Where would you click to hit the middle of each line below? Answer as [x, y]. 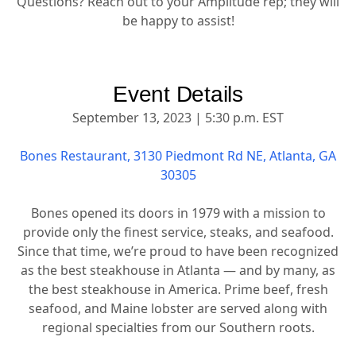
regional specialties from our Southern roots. [178, 327]
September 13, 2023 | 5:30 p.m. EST [178, 118]
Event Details [178, 94]
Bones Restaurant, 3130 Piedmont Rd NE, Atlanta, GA [178, 156]
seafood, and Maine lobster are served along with [178, 308]
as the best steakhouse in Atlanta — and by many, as [178, 270]
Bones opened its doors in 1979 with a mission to [178, 213]
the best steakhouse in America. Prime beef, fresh [178, 289]
